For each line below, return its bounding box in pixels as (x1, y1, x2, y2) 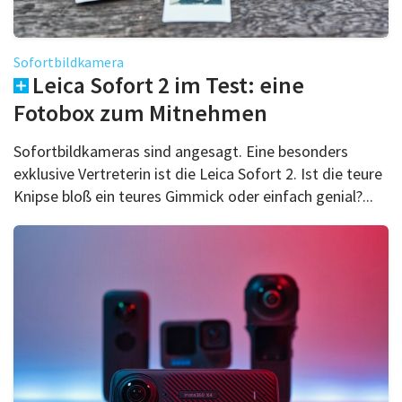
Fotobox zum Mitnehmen (13, 97, 267, 127)
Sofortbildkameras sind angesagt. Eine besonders (13, 140, 348, 162)
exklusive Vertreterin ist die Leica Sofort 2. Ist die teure (13, 162, 382, 184)
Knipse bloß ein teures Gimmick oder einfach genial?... (13, 185, 373, 206)
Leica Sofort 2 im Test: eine (32, 69, 304, 100)
